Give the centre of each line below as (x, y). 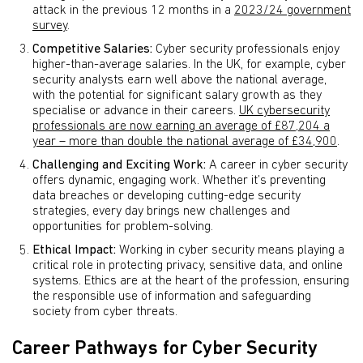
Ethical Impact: (74, 250)
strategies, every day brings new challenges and (161, 211)
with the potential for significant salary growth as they (177, 96)
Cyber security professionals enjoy (246, 49)
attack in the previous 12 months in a (133, 11)
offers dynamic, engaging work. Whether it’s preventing (179, 181)
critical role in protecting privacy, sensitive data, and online (188, 266)
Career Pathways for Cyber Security (165, 350)
